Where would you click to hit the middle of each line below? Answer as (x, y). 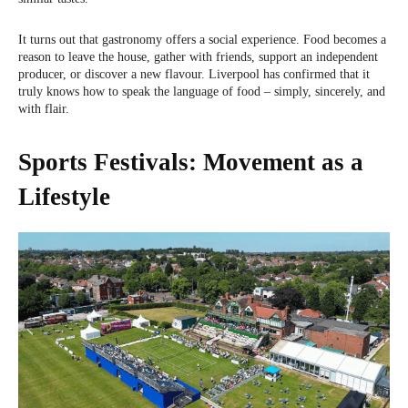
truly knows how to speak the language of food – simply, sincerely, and (202, 91)
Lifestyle (64, 196)
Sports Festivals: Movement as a (191, 162)
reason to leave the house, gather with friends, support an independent (198, 56)
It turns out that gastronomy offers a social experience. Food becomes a (202, 39)
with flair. (44, 108)
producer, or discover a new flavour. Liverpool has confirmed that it (194, 74)
